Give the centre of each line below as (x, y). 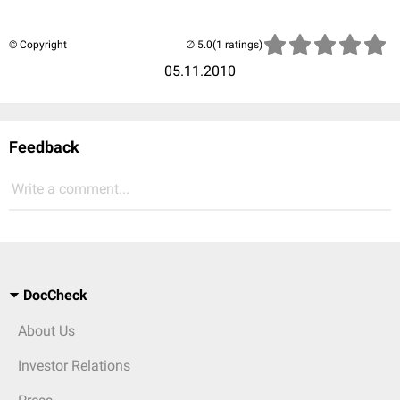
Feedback (44, 147)
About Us (46, 331)
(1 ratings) (237, 45)
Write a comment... (71, 189)
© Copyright (38, 45)
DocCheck (55, 295)
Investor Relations (74, 366)
